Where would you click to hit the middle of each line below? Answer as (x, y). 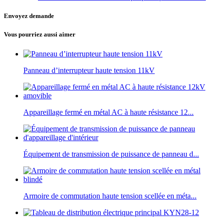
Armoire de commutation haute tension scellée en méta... (110, 196)
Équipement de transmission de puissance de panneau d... (111, 154)
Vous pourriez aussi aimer (40, 35)
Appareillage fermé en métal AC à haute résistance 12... (109, 112)
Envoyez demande (29, 16)
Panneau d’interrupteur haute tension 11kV (89, 70)
